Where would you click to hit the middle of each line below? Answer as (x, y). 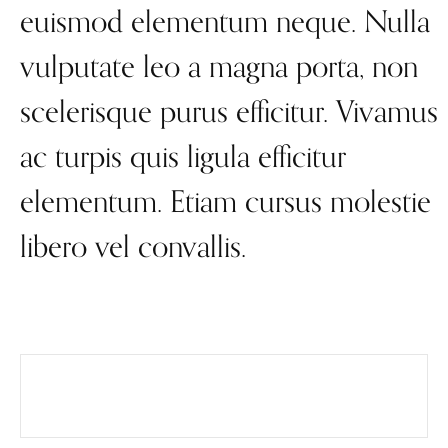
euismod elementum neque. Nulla (225, 20)
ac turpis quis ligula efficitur (183, 155)
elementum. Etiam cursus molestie (225, 200)
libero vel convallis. (133, 245)
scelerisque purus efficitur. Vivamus (229, 110)
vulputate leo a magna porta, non (219, 65)
